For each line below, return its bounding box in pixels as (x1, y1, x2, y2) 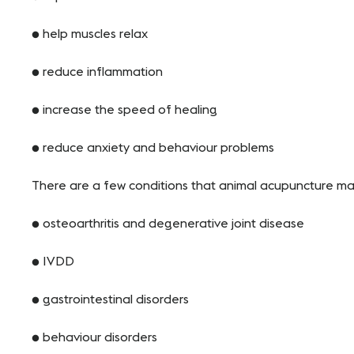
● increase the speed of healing (32, 103, 217, 116)
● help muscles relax (32, 27, 148, 40)
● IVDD (32, 254, 74, 268)
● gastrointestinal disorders (32, 292, 189, 306)
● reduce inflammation (32, 65, 163, 78)
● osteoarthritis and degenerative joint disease (32, 217, 304, 230)
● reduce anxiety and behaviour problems (32, 141, 274, 154)
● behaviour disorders (32, 330, 157, 344)
